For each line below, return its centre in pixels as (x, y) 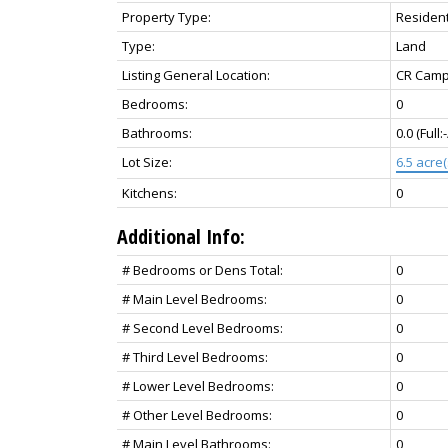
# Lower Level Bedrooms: (198, 385)
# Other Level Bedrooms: (197, 414)
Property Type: (166, 16)
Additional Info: (181, 236)
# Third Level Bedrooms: (195, 356)
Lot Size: (147, 161)
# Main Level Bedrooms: (194, 298)
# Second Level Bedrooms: (202, 327)
